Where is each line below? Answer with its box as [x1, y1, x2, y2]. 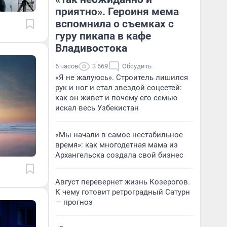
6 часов [55, 62, 78, 70]
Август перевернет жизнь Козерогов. [55, 177, 190, 186]
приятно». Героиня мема [55, 6, 179, 18]
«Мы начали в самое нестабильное [55, 130, 183, 139]
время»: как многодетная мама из [55, 140, 178, 149]
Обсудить [122, 62, 152, 70]
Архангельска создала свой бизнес [55, 150, 183, 160]
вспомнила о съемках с [55, 18, 174, 30]
